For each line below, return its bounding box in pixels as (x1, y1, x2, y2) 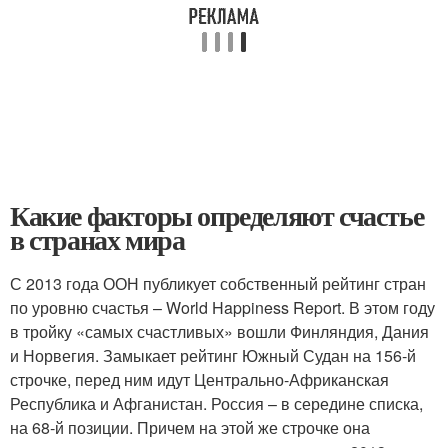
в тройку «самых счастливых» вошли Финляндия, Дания (10, 320, 429, 343)
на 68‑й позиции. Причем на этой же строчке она (10, 416, 370, 439)
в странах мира (10, 219, 185, 260)
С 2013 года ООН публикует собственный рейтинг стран (10, 272, 426, 295)
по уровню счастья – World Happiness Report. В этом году (10, 296, 435, 319)
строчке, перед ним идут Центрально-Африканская (10, 368, 389, 391)
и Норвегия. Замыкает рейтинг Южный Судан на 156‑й (10, 344, 416, 367)
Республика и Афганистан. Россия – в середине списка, (10, 392, 423, 415)
